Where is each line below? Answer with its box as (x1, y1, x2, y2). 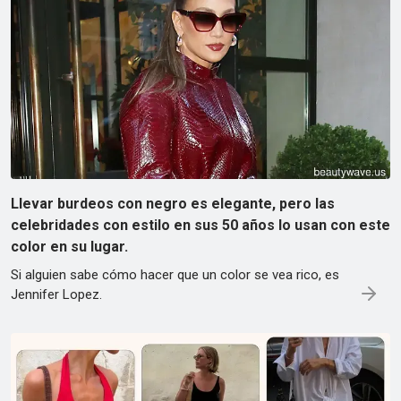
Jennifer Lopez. (11, 286, 102, 303)
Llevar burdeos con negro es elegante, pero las (11, 194, 335, 212)
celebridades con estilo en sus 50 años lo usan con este (11, 216, 390, 234)
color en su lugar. (11, 237, 128, 255)
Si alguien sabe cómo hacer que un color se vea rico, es (11, 266, 339, 283)
